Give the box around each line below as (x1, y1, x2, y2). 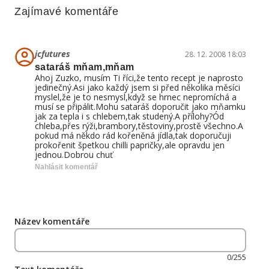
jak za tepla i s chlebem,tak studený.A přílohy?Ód (35, 110, 224, 122)
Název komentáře (14, 216, 89, 227)
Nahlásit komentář (35, 163, 98, 171)
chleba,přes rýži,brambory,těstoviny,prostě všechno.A (35, 120, 243, 131)
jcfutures (35, 48, 70, 59)
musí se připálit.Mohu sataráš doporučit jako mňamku (35, 101, 246, 112)
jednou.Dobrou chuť (35, 149, 113, 160)
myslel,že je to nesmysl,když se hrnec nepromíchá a (35, 91, 237, 103)
